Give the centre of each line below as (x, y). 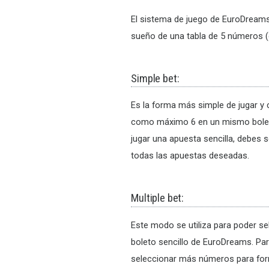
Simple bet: (155, 78)
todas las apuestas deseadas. (190, 156)
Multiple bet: (158, 198)
